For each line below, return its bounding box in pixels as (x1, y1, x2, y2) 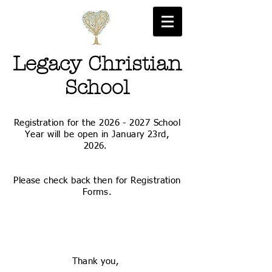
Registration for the (13, 118, 100, 127)
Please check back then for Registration (13, 176, 181, 185)
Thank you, (72, 257, 123, 266)
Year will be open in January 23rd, (24, 130, 170, 139)
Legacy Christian (13, 52, 182, 75)
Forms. (82, 188, 112, 197)
